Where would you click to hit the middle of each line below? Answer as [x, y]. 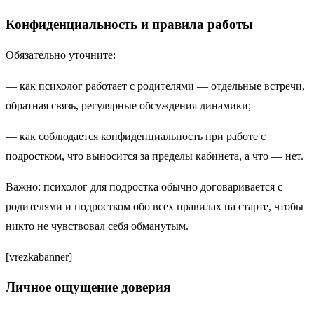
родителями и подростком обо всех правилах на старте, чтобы [155, 206]
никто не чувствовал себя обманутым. [97, 226]
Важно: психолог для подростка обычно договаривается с [144, 186]
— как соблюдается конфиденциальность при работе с [136, 136]
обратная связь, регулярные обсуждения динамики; [131, 105]
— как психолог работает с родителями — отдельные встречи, [155, 86]
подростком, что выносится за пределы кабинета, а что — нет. [155, 156]
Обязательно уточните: [63, 55]
